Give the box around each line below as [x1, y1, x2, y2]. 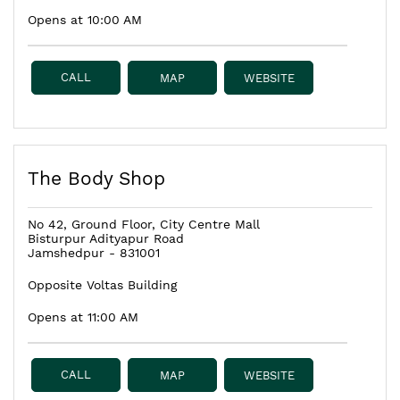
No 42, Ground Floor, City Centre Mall [28, 216, 260, 231]
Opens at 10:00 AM [28, 12, 142, 27]
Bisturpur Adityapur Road [28, 230, 184, 246]
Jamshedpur [28, 245, 104, 260]
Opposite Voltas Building [28, 277, 177, 292]
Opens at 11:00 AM [28, 309, 138, 324]
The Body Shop [28, 166, 165, 189]
